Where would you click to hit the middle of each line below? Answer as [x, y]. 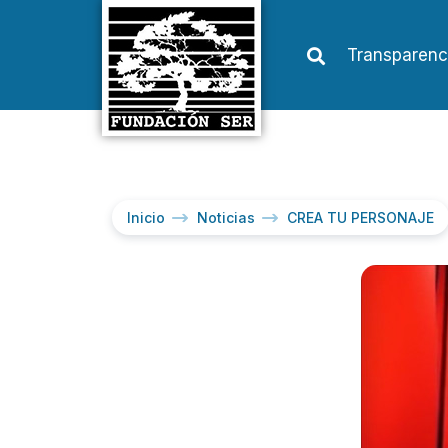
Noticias [226, 217]
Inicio [146, 217]
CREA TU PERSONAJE [360, 217]
